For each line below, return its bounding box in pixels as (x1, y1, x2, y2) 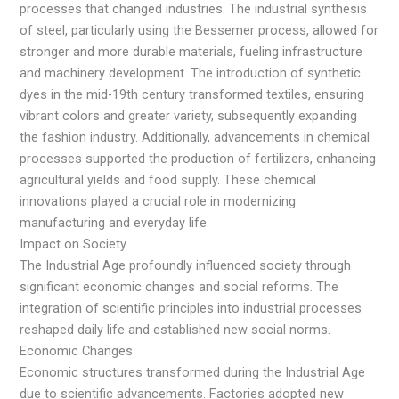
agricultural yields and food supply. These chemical (20, 172, 317, 189)
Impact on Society (20, 236, 127, 253)
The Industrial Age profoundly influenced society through (20, 257, 352, 274)
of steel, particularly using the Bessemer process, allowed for (20, 22, 379, 39)
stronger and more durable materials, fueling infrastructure (20, 44, 363, 61)
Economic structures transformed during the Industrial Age (20, 364, 366, 381)
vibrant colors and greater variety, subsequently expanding (20, 108, 358, 125)
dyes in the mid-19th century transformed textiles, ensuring (20, 86, 365, 103)
